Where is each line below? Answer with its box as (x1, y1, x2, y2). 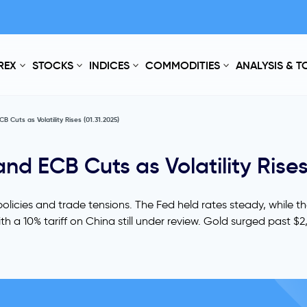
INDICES (89, 58, 130, 72)
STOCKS (32, 58, 73, 72)
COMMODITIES (145, 58, 220, 72)
